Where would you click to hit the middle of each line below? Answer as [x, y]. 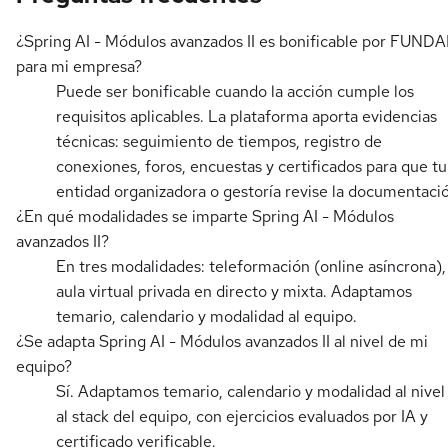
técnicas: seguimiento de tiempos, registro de [219, 142]
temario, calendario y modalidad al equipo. [206, 317]
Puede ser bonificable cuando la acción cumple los [235, 92]
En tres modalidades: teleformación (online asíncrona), [251, 267]
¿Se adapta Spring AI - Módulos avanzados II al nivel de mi [222, 342]
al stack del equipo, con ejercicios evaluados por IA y [242, 417]
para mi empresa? [79, 67]
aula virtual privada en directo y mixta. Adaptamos [234, 292]
